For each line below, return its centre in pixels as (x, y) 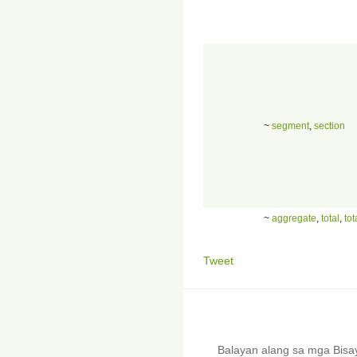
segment (290, 126)
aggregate (294, 218)
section (330, 126)
